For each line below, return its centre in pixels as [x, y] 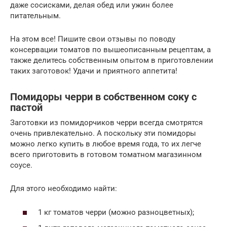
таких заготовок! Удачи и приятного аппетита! [94, 71]
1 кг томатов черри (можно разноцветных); [116, 212]
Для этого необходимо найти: [64, 189]
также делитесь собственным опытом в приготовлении [112, 61]
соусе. [21, 165]
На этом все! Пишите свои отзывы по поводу [93, 39]
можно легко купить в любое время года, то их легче [106, 144]
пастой [26, 107]
